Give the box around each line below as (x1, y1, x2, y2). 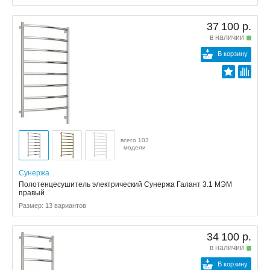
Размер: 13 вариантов (19, 202, 86, 209)
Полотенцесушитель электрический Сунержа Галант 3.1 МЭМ (19, 180, 232, 189)
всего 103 (121, 137, 149, 143)
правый (19, 189, 45, 197)
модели (124, 144, 146, 151)
